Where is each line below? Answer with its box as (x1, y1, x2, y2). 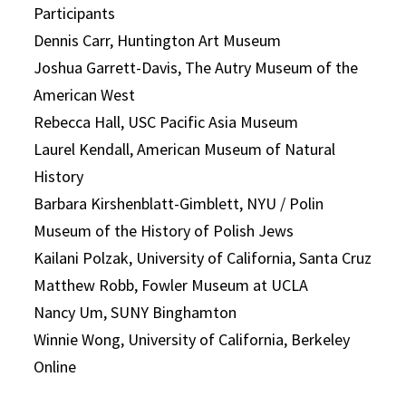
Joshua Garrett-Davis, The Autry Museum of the (34, 57, 359, 78)
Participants (34, 3, 116, 24)
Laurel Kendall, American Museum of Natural (34, 139, 336, 159)
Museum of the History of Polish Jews (34, 220, 295, 241)
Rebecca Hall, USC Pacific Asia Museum (34, 111, 299, 132)
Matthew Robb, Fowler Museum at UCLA (34, 275, 309, 295)
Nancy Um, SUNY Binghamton (34, 302, 237, 323)
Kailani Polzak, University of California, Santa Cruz (34, 247, 372, 268)
